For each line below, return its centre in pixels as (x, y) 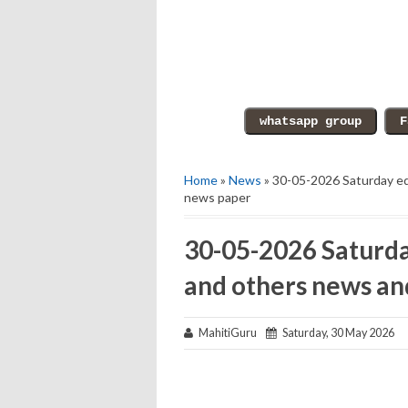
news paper (217, 197)
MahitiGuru (229, 333)
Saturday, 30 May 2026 (336, 333)
